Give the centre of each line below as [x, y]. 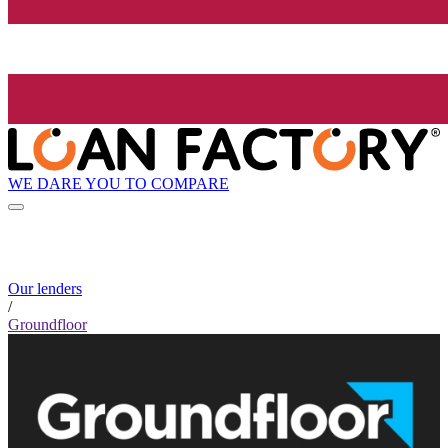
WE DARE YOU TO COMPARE [118, 183]
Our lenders [45, 289]
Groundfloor [47, 325]
